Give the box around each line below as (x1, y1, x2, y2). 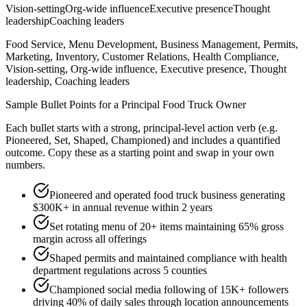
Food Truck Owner (162, 99, 246, 111)
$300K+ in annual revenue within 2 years (33, 201, 212, 214)
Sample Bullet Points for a (5, 99, 121, 111)
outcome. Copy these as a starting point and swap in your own (5, 147, 274, 159)
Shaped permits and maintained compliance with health (49, 252, 287, 265)
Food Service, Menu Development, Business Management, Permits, (5, 38, 298, 51)
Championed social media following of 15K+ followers (49, 284, 288, 296)
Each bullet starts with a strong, (5, 122, 143, 134)
